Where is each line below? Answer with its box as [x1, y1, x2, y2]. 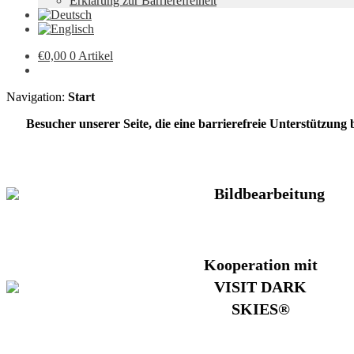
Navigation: [6, 90, 68, 104]
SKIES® [231, 300, 290, 318]
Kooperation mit [203, 256, 318, 273]
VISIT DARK [214, 278, 307, 296]
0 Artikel [70, 49, 113, 62]
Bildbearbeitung [213, 185, 325, 202]
